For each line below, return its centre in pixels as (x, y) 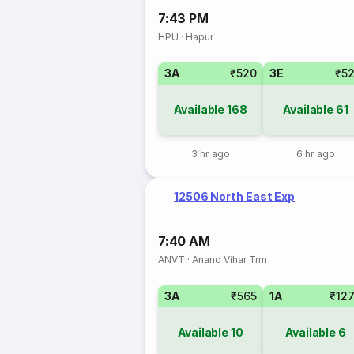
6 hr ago (316, 154)
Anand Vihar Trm (230, 260)
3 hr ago (211, 154)
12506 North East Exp (235, 196)
